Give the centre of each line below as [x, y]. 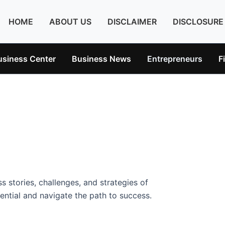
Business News [101, 59]
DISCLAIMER [132, 22]
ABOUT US [70, 22]
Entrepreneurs [175, 59]
